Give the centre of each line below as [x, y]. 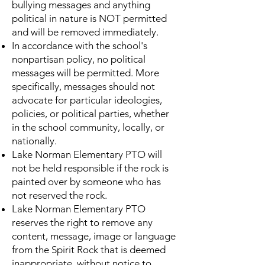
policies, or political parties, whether [91, 113]
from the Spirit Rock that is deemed [89, 249]
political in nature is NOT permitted [89, 18]
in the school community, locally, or [88, 127]
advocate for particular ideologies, [87, 100]
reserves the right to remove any [82, 222]
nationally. [34, 140]
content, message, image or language [94, 236]
